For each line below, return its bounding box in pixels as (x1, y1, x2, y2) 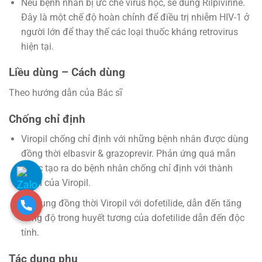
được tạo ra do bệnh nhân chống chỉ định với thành (20, 163, 233, 174)
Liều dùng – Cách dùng (9, 65, 128, 80)
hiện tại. (20, 40, 54, 52)
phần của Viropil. (20, 177, 91, 189)
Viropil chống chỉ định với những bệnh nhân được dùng (20, 133, 249, 145)
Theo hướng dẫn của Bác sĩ (9, 87, 122, 99)
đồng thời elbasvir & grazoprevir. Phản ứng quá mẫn (20, 148, 236, 160)
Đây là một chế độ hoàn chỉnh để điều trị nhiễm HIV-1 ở (20, 11, 249, 23)
